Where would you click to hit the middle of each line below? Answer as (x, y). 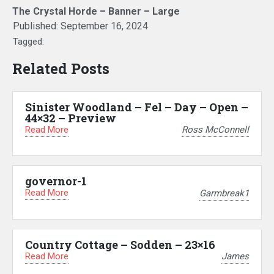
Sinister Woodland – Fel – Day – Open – (137, 107)
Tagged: (28, 41)
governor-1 (56, 181)
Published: (37, 26)
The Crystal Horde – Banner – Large (96, 11)
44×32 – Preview (71, 118)
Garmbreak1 (224, 193)
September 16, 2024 (104, 26)
